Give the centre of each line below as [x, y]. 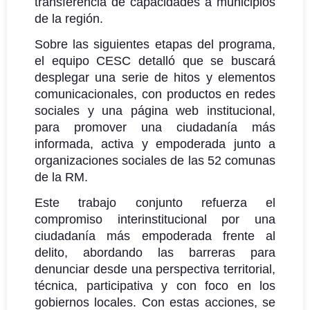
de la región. [69, 18]
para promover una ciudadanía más [155, 127]
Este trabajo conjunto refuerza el [155, 202]
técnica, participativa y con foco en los [155, 285]
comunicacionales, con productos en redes [155, 94]
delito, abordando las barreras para [155, 252]
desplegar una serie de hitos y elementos [155, 77]
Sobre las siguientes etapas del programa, [155, 44]
